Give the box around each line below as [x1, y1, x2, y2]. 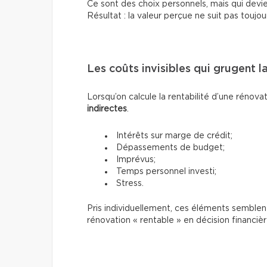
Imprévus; [116, 155, 156, 164]
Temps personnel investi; [116, 167, 216, 176]
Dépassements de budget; [116, 143, 225, 152]
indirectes [87, 104, 127, 113]
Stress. [116, 179, 144, 188]
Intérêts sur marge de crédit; [116, 131, 232, 140]
